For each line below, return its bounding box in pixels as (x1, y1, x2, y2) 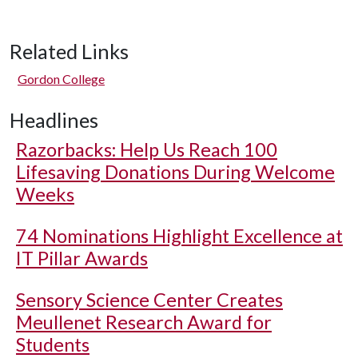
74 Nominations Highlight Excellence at (16, 225, 343, 247)
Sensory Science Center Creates (16, 288, 283, 311)
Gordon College (18, 71, 105, 86)
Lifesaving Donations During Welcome (16, 161, 335, 183)
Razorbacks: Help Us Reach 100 (16, 138, 277, 161)
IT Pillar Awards (16, 247, 148, 269)
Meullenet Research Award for (16, 311, 272, 333)
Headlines (10, 108, 98, 132)
